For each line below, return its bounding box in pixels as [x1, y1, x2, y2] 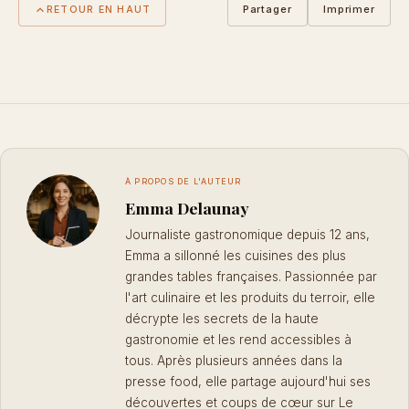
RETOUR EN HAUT [47, 3, 152, 16]
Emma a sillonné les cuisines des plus [125, 247, 346, 263]
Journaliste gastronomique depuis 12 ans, [125, 226, 370, 242]
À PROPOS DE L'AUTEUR [125, 176, 242, 187]
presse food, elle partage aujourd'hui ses [125, 373, 371, 389]
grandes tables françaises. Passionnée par [125, 268, 377, 284]
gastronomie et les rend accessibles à [125, 331, 351, 347]
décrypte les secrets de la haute [125, 310, 319, 326]
